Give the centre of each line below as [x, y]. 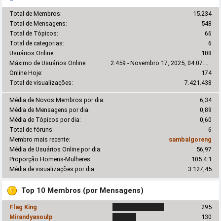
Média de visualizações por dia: [53, 169]
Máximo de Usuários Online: [48, 63]
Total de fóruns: [32, 129]
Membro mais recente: [40, 139]
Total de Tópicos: [34, 34]
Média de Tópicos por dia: [45, 119]
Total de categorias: [37, 43]
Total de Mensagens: [38, 24]
